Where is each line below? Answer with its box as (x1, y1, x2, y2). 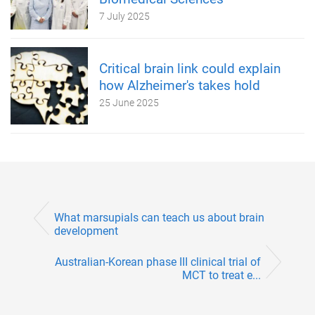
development (54, 224, 118, 238)
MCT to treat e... (182, 268, 261, 282)
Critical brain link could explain (99, 60, 281, 77)
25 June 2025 (99, 97, 159, 108)
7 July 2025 (99, 11, 150, 22)
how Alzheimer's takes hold (99, 77, 260, 94)
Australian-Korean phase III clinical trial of (55, 255, 261, 269)
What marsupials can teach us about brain (54, 211, 264, 225)
